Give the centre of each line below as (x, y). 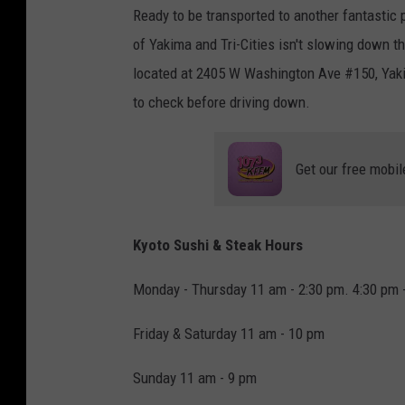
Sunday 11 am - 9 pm (195, 377)
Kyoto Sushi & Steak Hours (218, 245)
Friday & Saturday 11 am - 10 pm (229, 333)
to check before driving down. (221, 102)
